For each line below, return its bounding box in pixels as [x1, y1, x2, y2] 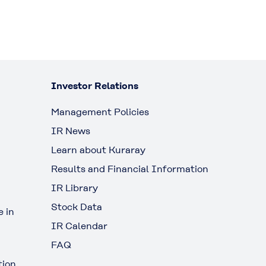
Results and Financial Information [51, 163, 208, 175]
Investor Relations [51, 80, 138, 92]
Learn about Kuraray [51, 144, 145, 156]
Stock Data [51, 201, 102, 213]
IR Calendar [51, 220, 107, 232]
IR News [51, 125, 90, 137]
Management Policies [51, 106, 149, 118]
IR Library [51, 182, 98, 194]
